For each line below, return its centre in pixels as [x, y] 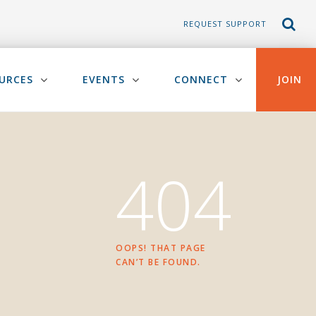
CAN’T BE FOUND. [158, 262]
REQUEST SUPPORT [225, 24]
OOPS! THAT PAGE [161, 248]
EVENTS [104, 79]
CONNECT [201, 79]
